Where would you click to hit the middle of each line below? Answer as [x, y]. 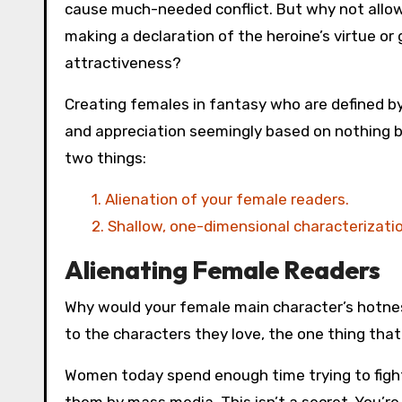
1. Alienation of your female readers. [220, 200]
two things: [105, 158]
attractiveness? [123, 63]
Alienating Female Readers [223, 270]
